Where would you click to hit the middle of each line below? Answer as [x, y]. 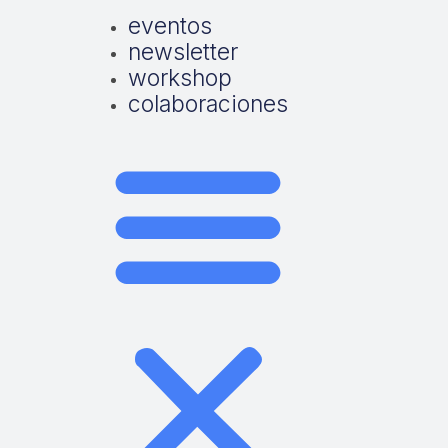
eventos [169, 26]
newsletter [182, 52]
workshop [179, 78]
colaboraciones [207, 104]
